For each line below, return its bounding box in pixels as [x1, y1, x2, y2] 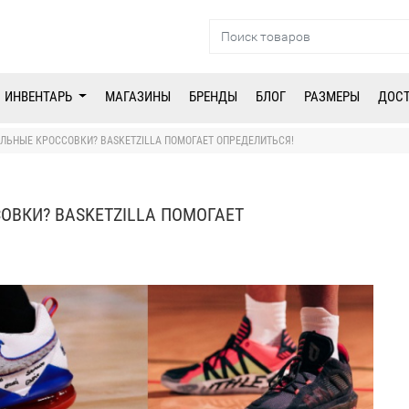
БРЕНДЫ [189, 89, 238, 106]
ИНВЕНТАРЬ [5, 89, 76, 106]
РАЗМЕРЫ [304, 89, 361, 106]
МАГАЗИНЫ [105, 89, 172, 106]
